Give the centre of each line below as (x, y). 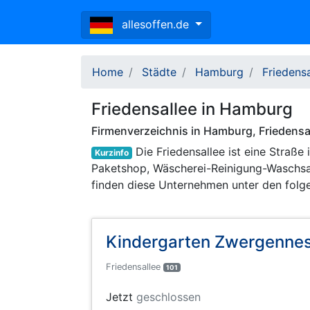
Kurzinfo (111, 153)
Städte (159, 72)
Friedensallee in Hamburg (192, 109)
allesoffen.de (157, 24)
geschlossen (168, 297)
